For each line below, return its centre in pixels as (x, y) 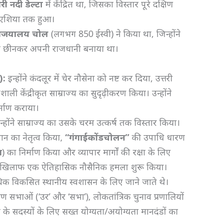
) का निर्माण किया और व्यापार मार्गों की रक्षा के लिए (87, 152)
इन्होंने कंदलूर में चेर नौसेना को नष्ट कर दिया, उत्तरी (89, 78)
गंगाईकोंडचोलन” (99, 137)
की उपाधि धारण (157, 137)
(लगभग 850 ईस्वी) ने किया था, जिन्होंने (115, 33)
